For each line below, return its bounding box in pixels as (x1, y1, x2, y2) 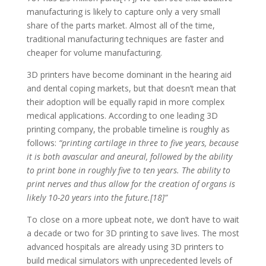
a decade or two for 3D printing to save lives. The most (26, 227, 239, 239)
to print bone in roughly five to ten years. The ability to (26, 164, 230, 176)
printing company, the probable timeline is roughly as (26, 123, 230, 135)
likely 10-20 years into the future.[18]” (26, 191, 167, 203)
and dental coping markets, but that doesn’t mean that (26, 82, 236, 94)
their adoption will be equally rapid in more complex (26, 96, 224, 107)
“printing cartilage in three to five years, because (58, 137, 239, 148)
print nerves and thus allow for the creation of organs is (26, 178, 235, 189)
